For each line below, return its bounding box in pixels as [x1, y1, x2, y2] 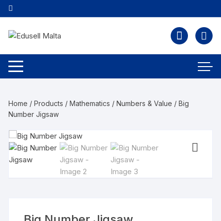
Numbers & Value [116, 99, 173, 108]
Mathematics [70, 99, 110, 108]
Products [34, 99, 64, 108]
